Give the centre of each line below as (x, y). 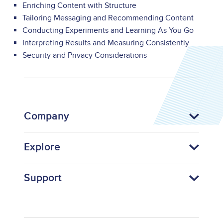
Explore (42, 148)
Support (43, 178)
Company (47, 117)
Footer (57, 196)
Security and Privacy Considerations (84, 56)
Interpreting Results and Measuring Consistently (106, 43)
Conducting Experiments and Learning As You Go (108, 31)
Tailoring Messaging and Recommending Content (108, 18)
